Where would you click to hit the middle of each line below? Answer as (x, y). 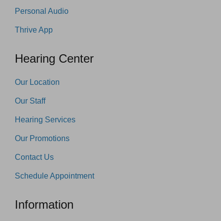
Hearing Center (54, 59)
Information (44, 205)
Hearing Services (45, 120)
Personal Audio (42, 11)
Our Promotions (42, 139)
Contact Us (34, 157)
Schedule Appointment (55, 176)
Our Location (37, 82)
